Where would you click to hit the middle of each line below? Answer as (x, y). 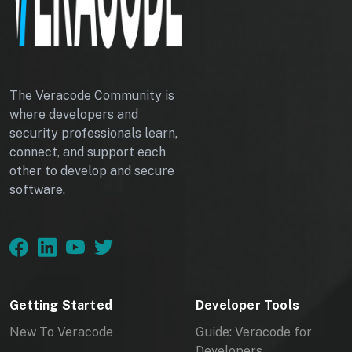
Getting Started (61, 306)
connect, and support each (88, 152)
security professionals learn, (93, 133)
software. (37, 189)
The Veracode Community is (92, 95)
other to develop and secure (92, 170)
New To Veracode (61, 332)
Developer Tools (247, 306)
